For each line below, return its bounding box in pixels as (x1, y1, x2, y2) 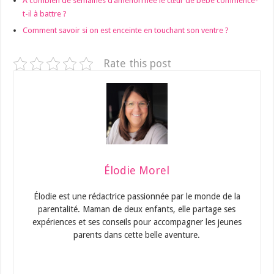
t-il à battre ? (23, 9, 67, 18)
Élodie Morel (104, 163, 170, 177)
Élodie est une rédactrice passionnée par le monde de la (33, 191, 240, 201)
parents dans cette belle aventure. (73, 229, 201, 240)
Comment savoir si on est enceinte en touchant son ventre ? (23, 25, 229, 35)
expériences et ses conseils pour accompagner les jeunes (32, 217, 242, 227)
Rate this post (103, 57, 172, 70)
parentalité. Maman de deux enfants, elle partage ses (38, 204, 236, 214)
